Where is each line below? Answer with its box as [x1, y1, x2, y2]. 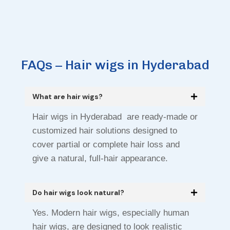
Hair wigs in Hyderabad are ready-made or [32, 112, 198, 122]
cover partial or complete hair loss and [32, 140, 180, 150]
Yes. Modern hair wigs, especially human [32, 208, 189, 218]
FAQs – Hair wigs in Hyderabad [21, 57, 209, 73]
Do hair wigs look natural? [32, 188, 124, 198]
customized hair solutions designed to [32, 126, 177, 136]
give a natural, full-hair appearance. [32, 154, 168, 164]
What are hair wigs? [32, 92, 103, 102]
